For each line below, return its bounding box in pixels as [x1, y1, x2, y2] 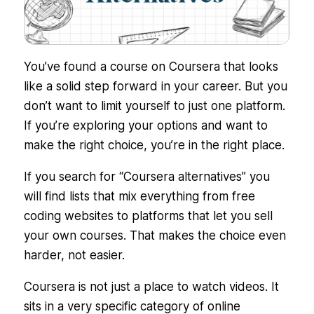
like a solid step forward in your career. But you [23, 79, 287, 94]
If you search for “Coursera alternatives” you [23, 170, 270, 184]
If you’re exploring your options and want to [23, 118, 268, 133]
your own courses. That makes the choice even [23, 228, 286, 243]
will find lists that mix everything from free [23, 189, 255, 204]
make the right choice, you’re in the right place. [23, 138, 285, 153]
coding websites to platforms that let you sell [23, 209, 273, 224]
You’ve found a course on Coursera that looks [23, 60, 278, 74]
